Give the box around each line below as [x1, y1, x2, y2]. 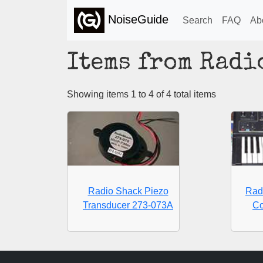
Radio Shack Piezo [87, 186, 168, 197]
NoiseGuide [104, 12, 168, 26]
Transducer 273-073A [83, 200, 173, 211]
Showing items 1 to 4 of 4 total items [67, 89, 216, 99]
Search [183, 15, 213, 25]
